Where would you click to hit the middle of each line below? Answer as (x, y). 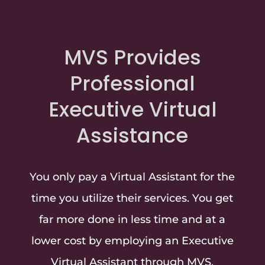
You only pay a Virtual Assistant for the (132, 177)
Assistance (132, 135)
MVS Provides (132, 57)
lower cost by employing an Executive (132, 241)
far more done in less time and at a (132, 219)
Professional (132, 83)
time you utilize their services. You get (132, 198)
